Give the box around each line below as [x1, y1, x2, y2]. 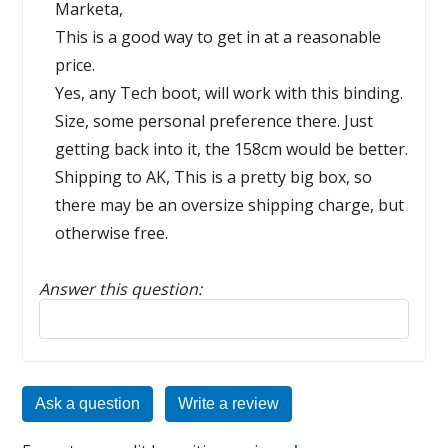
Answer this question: [39, 278, 203, 300]
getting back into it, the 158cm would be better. [55, 138, 409, 160]
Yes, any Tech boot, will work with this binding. [55, 82, 404, 104]
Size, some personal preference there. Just [55, 110, 374, 132]
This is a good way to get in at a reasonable [55, 26, 382, 48]
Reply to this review [38, 297, 185, 319]
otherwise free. [55, 222, 169, 244]
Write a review [178, 395, 280, 412]
